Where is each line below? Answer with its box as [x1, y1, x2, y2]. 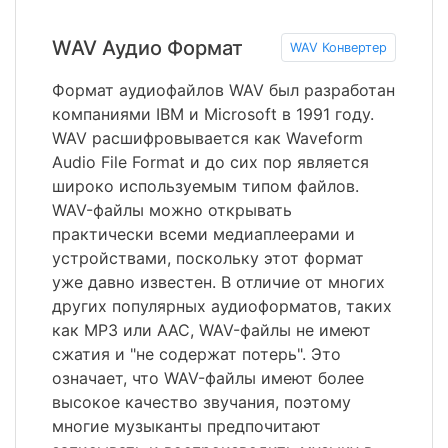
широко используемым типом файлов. [52, 176, 359, 197]
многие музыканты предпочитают [52, 416, 321, 437]
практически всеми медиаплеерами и [52, 224, 355, 245]
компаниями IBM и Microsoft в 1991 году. [52, 104, 374, 125]
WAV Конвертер [290, 40, 387, 56]
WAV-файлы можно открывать [52, 200, 292, 221]
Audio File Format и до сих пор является [52, 152, 369, 173]
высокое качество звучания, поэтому [52, 392, 351, 413]
